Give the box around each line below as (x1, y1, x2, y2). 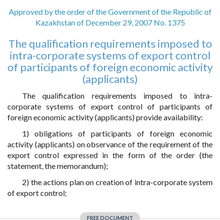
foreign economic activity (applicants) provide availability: (7, 112, 203, 122)
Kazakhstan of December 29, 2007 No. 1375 (35, 18, 185, 27)
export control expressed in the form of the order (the (7, 150, 213, 160)
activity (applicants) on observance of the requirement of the (7, 139, 213, 149)
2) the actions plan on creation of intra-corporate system (22, 177, 213, 187)
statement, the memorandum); (7, 161, 108, 170)
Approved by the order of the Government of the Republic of (8, 7, 212, 16)
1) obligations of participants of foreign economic (22, 129, 213, 138)
